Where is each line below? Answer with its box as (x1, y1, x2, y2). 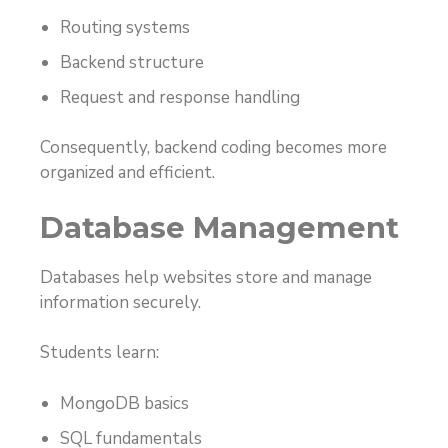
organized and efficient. (40, 161, 215, 185)
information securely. (40, 290, 201, 314)
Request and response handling (60, 85, 300, 109)
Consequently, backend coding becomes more (40, 136, 387, 160)
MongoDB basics (60, 391, 189, 415)
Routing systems (60, 15, 190, 39)
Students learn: (40, 341, 159, 365)
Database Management (40, 209, 399, 245)
